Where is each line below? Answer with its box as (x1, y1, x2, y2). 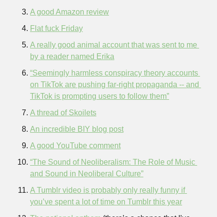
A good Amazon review (30, 8, 109, 16)
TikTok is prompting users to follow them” (30, 92, 169, 100)
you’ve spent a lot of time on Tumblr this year (30, 198, 182, 206)
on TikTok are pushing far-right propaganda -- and (30, 80, 199, 89)
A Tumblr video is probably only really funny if (30, 186, 185, 194)
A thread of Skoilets (30, 108, 96, 117)
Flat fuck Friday (30, 24, 83, 32)
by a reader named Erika (30, 52, 114, 61)
